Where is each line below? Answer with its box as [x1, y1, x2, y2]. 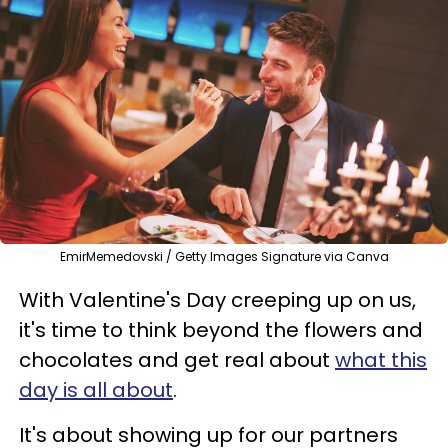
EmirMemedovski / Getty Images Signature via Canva [59, 248, 389, 265]
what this [335, 346, 427, 374]
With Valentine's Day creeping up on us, [19, 286, 416, 314]
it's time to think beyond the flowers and [19, 316, 423, 344]
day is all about [19, 376, 173, 404]
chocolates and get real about [19, 346, 335, 374]
